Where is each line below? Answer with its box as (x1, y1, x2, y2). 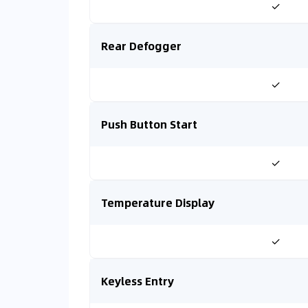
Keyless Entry (101, 272, 174, 289)
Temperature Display (101, 194, 214, 211)
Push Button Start (101, 115, 197, 133)
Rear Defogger (101, 37, 181, 54)
